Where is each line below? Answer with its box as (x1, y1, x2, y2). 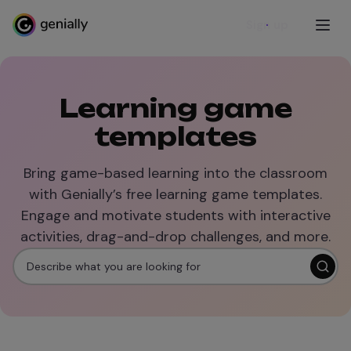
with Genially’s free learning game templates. (29, 185, 322, 204)
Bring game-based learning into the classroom (24, 164, 327, 183)
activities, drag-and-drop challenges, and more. (20, 227, 331, 246)
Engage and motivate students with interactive (20, 206, 331, 225)
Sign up (246, 17, 288, 33)
